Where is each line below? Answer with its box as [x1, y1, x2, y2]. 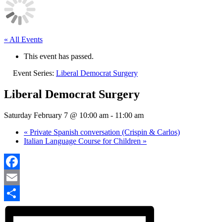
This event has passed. [24, 52, 94, 60]
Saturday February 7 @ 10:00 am [4, 111, 109, 119]
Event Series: [13, 69, 56, 77]
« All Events [4, 35, 43, 44]
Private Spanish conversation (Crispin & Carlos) [28, 127, 180, 136]
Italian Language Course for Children [24, 136, 143, 145]
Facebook [4, 172, 35, 181]
